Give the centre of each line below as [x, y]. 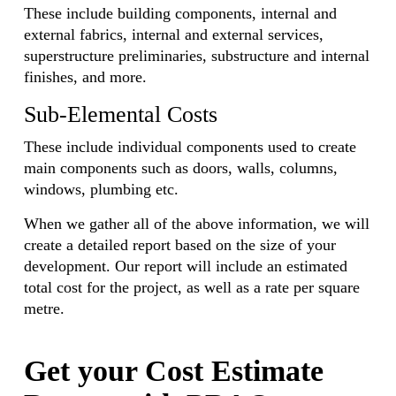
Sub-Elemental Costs [120, 114]
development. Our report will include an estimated [185, 266]
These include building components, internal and [180, 13]
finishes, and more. [85, 77]
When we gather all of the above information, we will [196, 224]
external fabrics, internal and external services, [173, 34]
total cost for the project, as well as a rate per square [191, 287]
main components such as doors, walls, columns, [180, 168]
